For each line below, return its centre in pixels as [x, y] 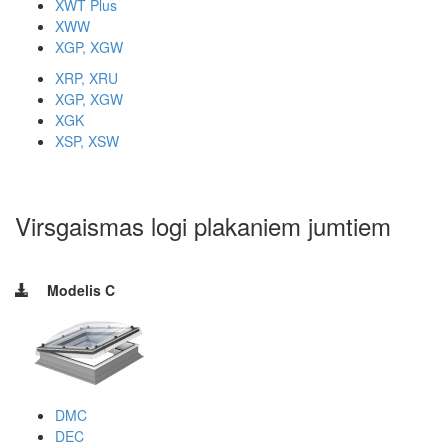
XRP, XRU [86, 77]
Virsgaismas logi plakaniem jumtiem [203, 225]
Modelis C [81, 289]
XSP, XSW [87, 140]
